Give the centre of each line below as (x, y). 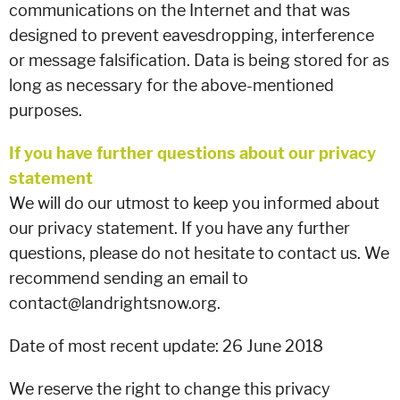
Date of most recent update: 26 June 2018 (166, 346)
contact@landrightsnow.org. (115, 303)
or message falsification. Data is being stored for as (199, 60)
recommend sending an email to (129, 278)
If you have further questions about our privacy (192, 153)
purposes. (46, 110)
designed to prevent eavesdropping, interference (192, 35)
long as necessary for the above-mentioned (171, 85)
